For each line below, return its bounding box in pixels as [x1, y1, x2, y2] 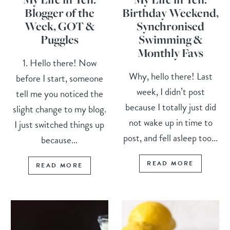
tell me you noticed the [15, 86, 103, 101]
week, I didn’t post [136, 84, 205, 99]
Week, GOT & [24, 18, 94, 34]
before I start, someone [15, 70, 103, 86]
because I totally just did [125, 99, 216, 114]
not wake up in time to [128, 114, 213, 130]
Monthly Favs [138, 45, 204, 61]
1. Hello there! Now [22, 55, 97, 70]
